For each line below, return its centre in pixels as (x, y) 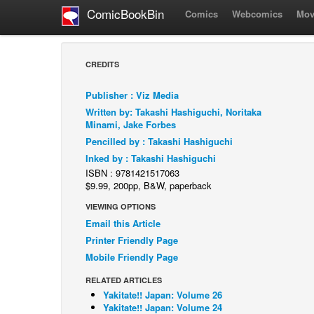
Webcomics (257, 14)
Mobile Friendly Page (132, 257)
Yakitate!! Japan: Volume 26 (163, 295)
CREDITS (102, 64)
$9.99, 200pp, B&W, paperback (149, 185)
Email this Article (123, 223)
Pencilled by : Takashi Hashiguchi (159, 141)
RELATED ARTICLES (124, 280)
